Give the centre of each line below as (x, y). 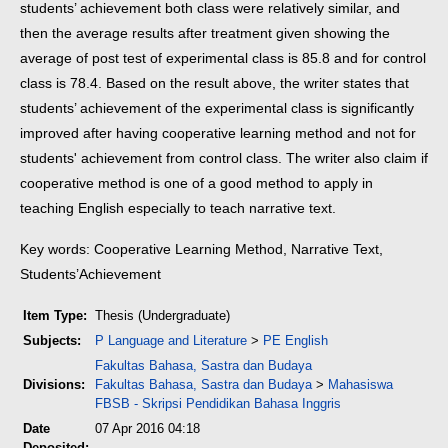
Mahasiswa (360, 384)
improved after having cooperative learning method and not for (218, 133)
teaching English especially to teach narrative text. (178, 208)
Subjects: (52, 340)
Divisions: (54, 384)
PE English (295, 340)
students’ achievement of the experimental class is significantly (217, 108)
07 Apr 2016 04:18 (147, 428)
